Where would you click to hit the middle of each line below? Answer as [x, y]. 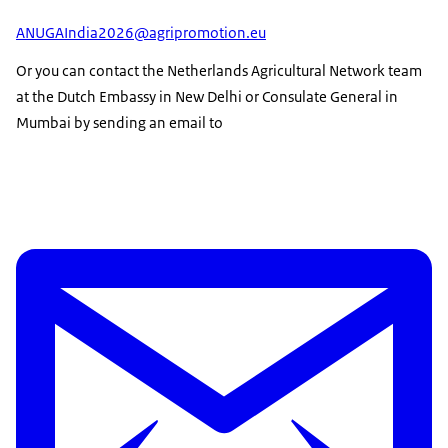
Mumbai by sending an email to [119, 122]
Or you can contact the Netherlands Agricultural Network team [219, 70]
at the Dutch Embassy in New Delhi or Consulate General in [207, 96]
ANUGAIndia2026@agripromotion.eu [141, 32]
